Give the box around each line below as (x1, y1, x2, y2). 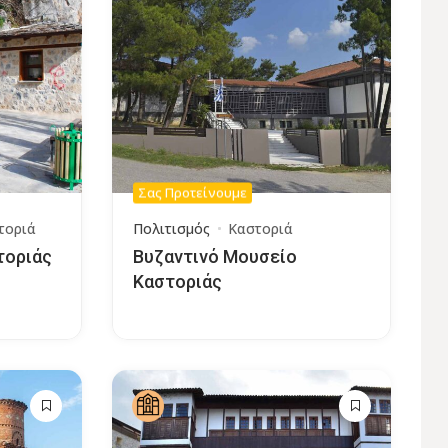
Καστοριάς (132, 271, 222, 293)
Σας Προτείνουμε (137, 183, 247, 202)
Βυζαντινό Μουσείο (132, 246, 297, 268)
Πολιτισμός (132, 219, 210, 239)
